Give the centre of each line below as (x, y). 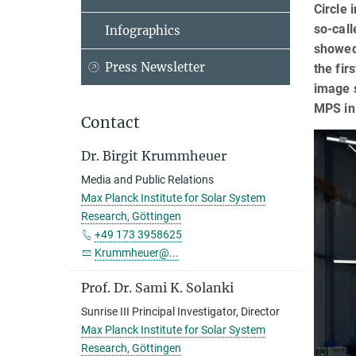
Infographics (143, 31)
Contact (110, 122)
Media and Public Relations (147, 180)
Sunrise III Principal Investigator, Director (180, 311)
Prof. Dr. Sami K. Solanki (157, 288)
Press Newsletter (155, 67)
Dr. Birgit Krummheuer (154, 156)
